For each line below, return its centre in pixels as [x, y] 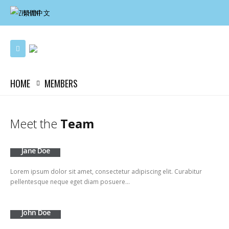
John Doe [36, 213]
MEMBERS [61, 83]
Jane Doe [36, 151]
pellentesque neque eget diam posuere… [70, 181]
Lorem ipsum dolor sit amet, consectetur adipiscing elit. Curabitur [106, 171]
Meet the [35, 124]
